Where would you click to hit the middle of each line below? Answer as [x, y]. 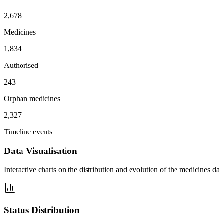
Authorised [21, 65]
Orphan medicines [32, 98]
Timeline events [28, 131]
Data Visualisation [41, 151]
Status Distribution [42, 210]
